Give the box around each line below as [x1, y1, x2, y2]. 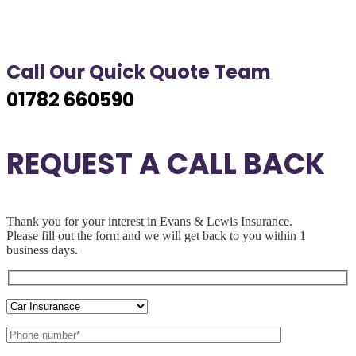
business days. [6, 242, 78, 257]
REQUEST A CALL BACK [6, 143, 325, 184]
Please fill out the [6, 228, 95, 242]
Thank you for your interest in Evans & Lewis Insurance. [6, 214, 292, 228]
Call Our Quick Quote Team [6, 58, 271, 85]
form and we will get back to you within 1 [95, 228, 306, 242]
